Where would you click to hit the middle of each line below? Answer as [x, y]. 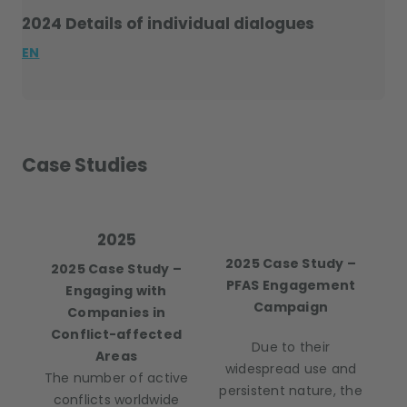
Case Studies [84, 165]
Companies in [116, 313]
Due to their [291, 347]
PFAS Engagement [291, 285]
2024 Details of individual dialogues [168, 24]
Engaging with [116, 291]
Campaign [291, 307]
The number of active [116, 378]
